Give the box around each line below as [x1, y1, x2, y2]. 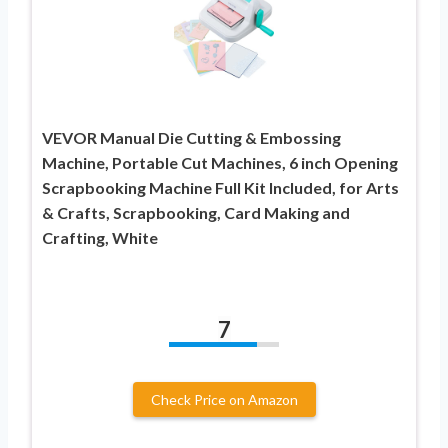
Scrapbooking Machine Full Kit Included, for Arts [42, 177, 399, 197]
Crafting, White [42, 227, 158, 247]
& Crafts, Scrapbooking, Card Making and [42, 202, 350, 222]
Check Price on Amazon [150, 390, 298, 408]
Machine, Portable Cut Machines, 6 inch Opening [42, 152, 398, 172]
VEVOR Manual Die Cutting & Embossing [42, 127, 341, 147]
